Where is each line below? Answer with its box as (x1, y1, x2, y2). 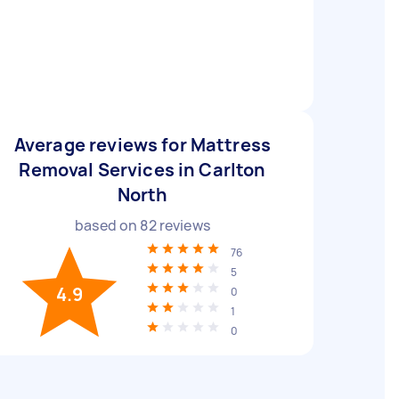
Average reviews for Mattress (13, 133, 272, 157)
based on (75, 216, 141, 235)
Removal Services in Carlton (19, 158, 266, 182)
